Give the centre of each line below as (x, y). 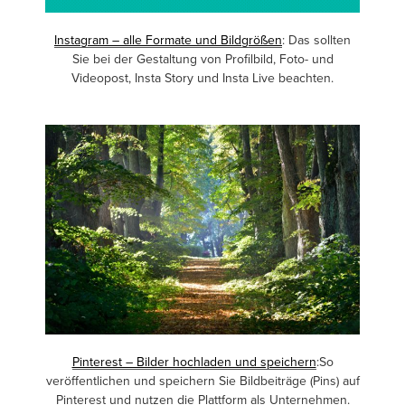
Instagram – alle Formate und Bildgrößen (168, 41)
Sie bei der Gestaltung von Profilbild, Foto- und (202, 60)
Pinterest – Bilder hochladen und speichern (194, 363)
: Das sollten (316, 41)
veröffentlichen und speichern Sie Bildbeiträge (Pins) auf (202, 382)
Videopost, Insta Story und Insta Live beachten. (202, 79)
